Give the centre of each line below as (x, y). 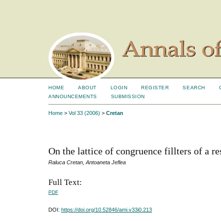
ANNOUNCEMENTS (73, 96)
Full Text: (65, 182)
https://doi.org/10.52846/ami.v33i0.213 (107, 209)
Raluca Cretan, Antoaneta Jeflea (87, 163)
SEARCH (194, 88)
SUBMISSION (128, 96)
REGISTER (155, 88)
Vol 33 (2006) (84, 113)
